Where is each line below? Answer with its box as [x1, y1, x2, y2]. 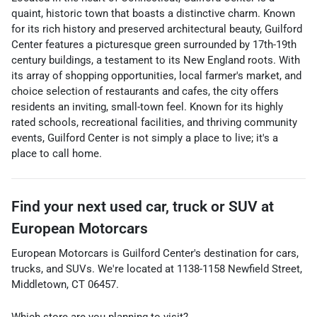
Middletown [11, 278, 67, 291]
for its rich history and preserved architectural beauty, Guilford [11, 23, 302, 35]
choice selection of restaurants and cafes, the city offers [11, 85, 279, 98]
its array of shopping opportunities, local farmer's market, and [11, 69, 301, 82]
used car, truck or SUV [110, 198, 258, 215]
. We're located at [92, 263, 177, 275]
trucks [11, 263, 41, 275]
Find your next [11, 198, 110, 215]
